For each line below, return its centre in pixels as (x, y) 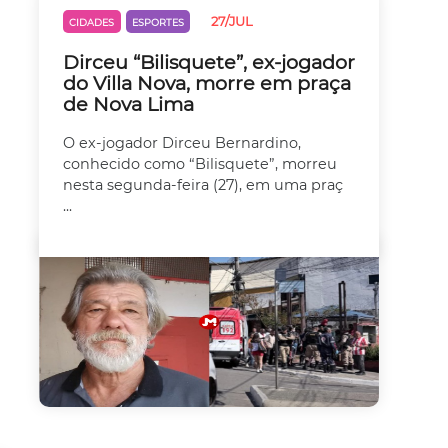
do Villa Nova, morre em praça (207, 82)
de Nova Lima (128, 103)
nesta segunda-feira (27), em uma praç (203, 185)
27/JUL (232, 21)
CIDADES (92, 23)
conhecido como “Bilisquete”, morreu (200, 164)
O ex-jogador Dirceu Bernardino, (182, 143)
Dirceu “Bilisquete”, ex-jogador (209, 61)
